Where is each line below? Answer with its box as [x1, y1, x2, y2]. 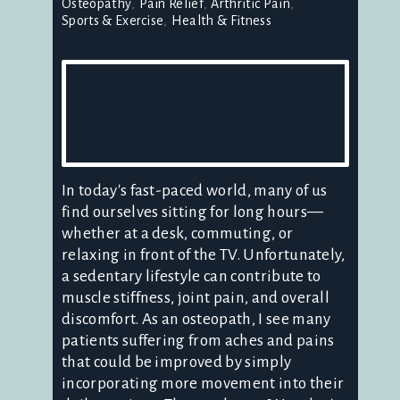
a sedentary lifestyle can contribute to [62, 268, 321, 286]
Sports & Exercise [62, 13, 164, 29]
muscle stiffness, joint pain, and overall [62, 289, 330, 307]
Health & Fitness [171, 13, 271, 29]
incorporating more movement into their [62, 375, 345, 393]
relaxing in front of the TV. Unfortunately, [62, 246, 346, 264]
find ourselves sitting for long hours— [62, 204, 324, 221]
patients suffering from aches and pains [62, 332, 335, 350]
